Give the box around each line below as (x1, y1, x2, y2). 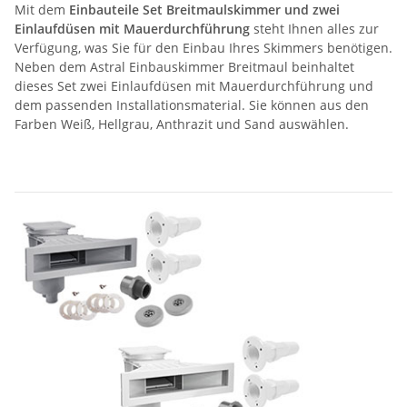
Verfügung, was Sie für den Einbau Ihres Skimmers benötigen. (15, 38, 392, 56)
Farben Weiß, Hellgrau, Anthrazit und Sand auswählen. (15, 114, 349, 133)
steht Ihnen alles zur (250, 19, 379, 37)
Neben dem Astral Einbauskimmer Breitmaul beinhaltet (15, 57, 354, 75)
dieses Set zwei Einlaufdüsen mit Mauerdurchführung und (15, 76, 373, 94)
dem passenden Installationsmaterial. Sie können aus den (15, 95, 369, 114)
